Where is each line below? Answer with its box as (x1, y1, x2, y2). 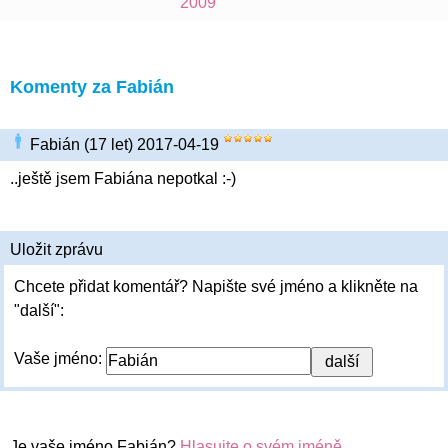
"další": (14, 302, 64, 319)
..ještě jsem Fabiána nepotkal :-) (10, 170, 236, 187)
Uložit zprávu (10, 241, 103, 258)
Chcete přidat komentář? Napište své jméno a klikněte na (14, 278, 418, 295)
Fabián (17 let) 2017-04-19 (30, 136, 223, 153)
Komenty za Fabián (10, 77, 174, 97)
